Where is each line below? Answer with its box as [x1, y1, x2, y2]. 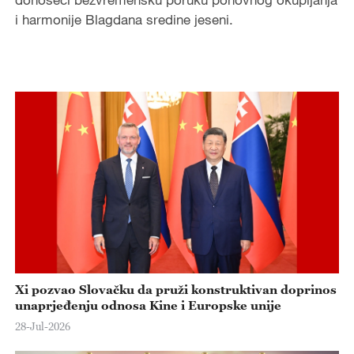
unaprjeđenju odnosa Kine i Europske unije [14, 297, 281, 312]
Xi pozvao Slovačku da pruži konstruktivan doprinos [14, 281, 337, 296]
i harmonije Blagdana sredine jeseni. [14, 11, 233, 28]
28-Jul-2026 [14, 320, 70, 333]
